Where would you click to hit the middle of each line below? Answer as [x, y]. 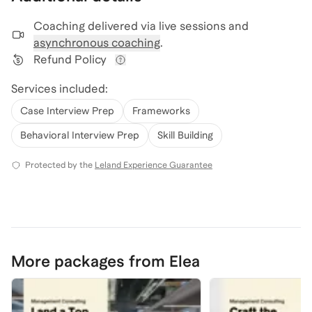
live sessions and [204, 26]
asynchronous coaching [97, 43]
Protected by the [59, 165]
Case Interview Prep [67, 111]
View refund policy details [189, 73]
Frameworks [161, 111]
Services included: [60, 89]
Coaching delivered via [95, 26]
